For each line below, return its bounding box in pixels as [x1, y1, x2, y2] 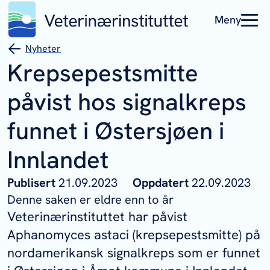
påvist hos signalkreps [7, 86, 246, 118]
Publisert [7, 175, 58, 190]
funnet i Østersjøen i [7, 115, 224, 146]
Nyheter [25, 42, 61, 55]
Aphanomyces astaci [7, 226, 129, 243]
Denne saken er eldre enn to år [7, 192, 174, 207]
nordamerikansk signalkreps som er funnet [7, 244, 260, 262]
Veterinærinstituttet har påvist [7, 208, 187, 225]
